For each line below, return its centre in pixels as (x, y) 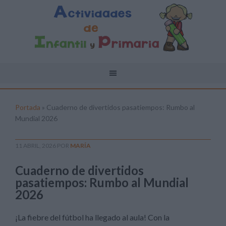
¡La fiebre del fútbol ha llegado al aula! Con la (92, 217)
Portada (28, 107)
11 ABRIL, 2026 (36, 146)
